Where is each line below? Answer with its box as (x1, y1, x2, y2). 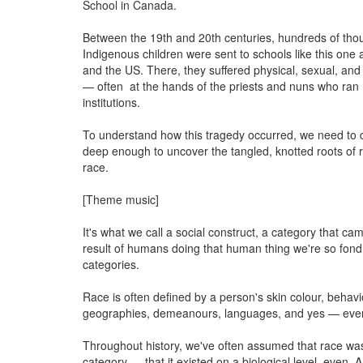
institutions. (83, 94, 143, 110)
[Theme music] (83, 191, 159, 207)
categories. (83, 256, 143, 272)
